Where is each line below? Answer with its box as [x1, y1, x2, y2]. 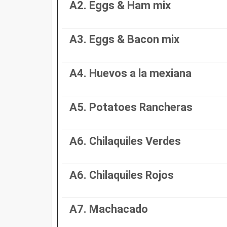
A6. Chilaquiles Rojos [69, 168, 174, 181]
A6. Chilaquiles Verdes [69, 134, 181, 147]
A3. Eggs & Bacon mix [69, 32, 179, 46]
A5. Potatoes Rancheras [69, 100, 193, 113]
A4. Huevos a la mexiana [69, 66, 192, 80]
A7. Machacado [69, 202, 148, 215]
